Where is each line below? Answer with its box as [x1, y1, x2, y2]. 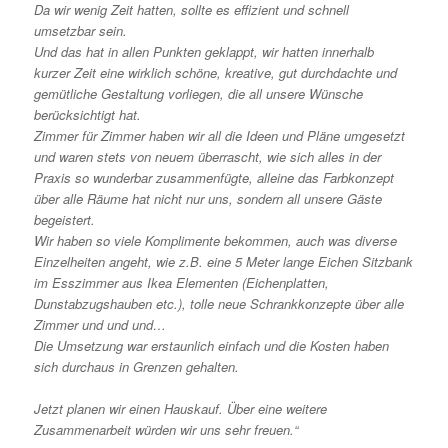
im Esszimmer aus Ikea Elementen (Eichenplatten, [34, 272, 330, 292]
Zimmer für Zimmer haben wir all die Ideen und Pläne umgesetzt [34, 125, 406, 145]
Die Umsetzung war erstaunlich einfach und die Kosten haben [34, 335, 390, 355]
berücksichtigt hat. [34, 104, 142, 124]
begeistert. [34, 209, 96, 229]
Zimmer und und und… [34, 314, 167, 334]
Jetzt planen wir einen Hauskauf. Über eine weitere [34, 398, 328, 418]
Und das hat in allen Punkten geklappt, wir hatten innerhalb [34, 41, 375, 61]
